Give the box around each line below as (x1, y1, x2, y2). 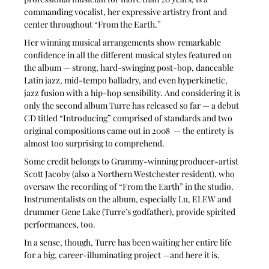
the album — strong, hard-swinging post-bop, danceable (24, 62, 236, 74)
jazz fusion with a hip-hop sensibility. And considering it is (24, 87, 243, 99)
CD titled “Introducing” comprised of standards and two (24, 112, 235, 124)
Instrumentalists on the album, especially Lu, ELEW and (24, 193, 234, 205)
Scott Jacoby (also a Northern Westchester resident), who (24, 168, 237, 180)
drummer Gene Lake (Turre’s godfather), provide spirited (24, 206, 238, 218)
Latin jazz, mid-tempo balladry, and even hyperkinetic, (24, 74, 230, 86)
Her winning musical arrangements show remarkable (24, 37, 223, 49)
